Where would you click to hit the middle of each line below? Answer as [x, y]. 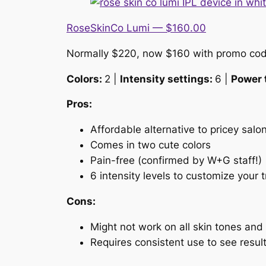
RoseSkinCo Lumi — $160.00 [136, 28]
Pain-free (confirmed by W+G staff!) [176, 161]
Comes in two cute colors [151, 145]
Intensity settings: [167, 79]
